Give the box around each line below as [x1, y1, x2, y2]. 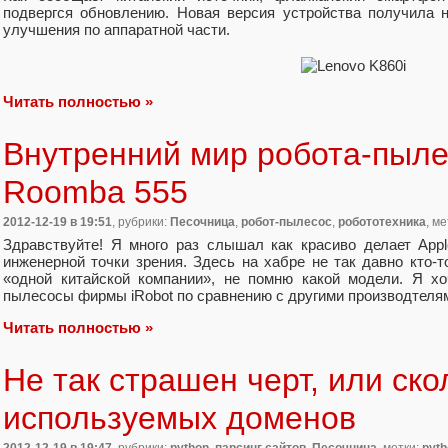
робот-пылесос [241, 215, 332, 230]
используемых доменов [3, 399, 356, 436]
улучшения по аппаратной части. [3, 20, 230, 38]
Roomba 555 [3, 173, 188, 210]
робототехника [338, 215, 426, 230]
